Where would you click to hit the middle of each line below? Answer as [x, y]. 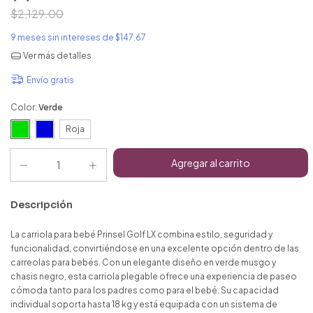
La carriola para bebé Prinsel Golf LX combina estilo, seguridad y [141, 234]
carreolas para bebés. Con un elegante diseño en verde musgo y [143, 262]
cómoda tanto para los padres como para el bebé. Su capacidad [145, 290]
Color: [24, 107]
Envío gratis [50, 80]
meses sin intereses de [66, 37]
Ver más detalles [56, 56]
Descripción [42, 204]
